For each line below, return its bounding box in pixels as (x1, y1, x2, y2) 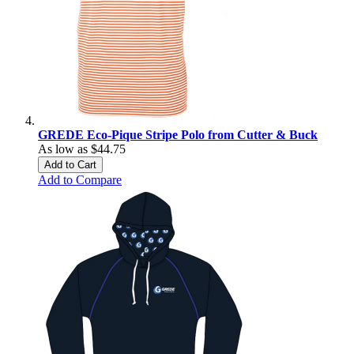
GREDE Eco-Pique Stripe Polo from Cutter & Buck (38, 128, 318, 141)
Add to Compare (38, 173, 122, 186)
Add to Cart (44, 159, 96, 171)
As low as (38, 142, 88, 156)
